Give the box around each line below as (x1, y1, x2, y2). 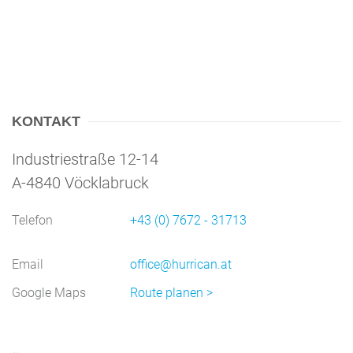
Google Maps (12, 284, 86, 300)
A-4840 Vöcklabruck (12, 173, 149, 192)
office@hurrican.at (130, 256, 232, 272)
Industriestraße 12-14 (12, 149, 158, 169)
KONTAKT (12, 113, 80, 129)
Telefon (12, 212, 53, 228)
